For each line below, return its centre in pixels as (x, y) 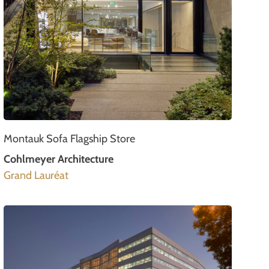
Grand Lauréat (36, 176)
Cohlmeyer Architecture (59, 159)
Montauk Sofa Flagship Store (69, 139)
